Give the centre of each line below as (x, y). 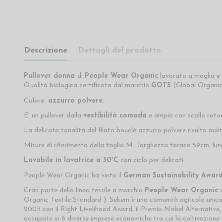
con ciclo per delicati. (152, 161)
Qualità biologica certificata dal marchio (87, 86)
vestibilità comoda (115, 115)
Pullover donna (50, 76)
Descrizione (45, 51)
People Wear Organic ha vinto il (73, 175)
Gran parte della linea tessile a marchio (84, 190)
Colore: (34, 101)
